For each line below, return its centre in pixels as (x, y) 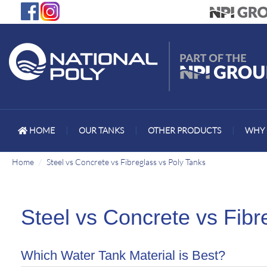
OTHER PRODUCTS (184, 130)
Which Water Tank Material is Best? (123, 255)
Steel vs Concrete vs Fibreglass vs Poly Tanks (126, 162)
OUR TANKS (101, 130)
